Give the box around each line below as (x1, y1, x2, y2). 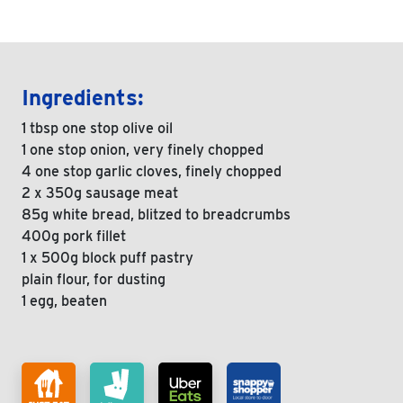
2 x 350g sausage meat (22, 184, 178, 201)
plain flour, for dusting (22, 271, 166, 288)
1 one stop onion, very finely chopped (22, 141, 264, 158)
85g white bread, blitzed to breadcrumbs (22, 206, 291, 223)
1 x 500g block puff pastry (22, 249, 193, 266)
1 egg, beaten (22, 292, 107, 309)
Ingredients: (22, 85, 144, 111)
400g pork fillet (22, 228, 126, 245)
